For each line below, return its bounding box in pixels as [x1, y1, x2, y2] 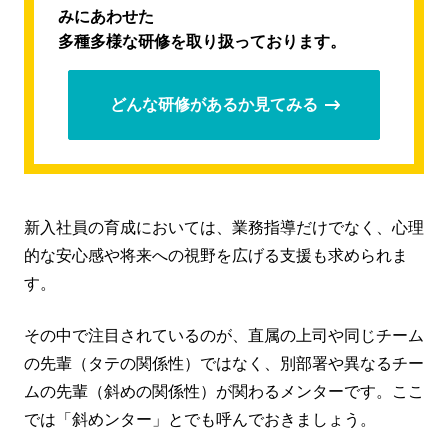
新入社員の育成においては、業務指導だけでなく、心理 [24, 218, 424, 236]
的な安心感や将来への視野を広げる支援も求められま [24, 246, 408, 264]
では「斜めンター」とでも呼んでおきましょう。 [24, 410, 376, 428]
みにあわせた [58, 7, 154, 25]
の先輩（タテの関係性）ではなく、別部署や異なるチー [24, 354, 424, 372]
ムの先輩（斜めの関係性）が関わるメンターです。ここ [24, 382, 424, 400]
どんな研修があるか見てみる [110, 95, 318, 113]
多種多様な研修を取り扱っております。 [58, 32, 346, 50]
